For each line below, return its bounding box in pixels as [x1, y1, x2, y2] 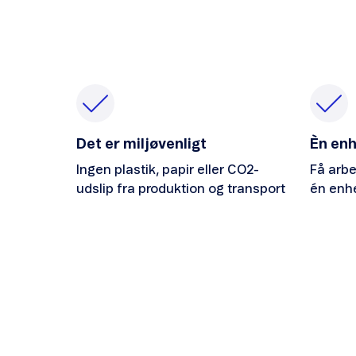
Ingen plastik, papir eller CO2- [76, 164, 259, 177]
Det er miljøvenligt [76, 137, 207, 153]
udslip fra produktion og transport [76, 183, 285, 196]
